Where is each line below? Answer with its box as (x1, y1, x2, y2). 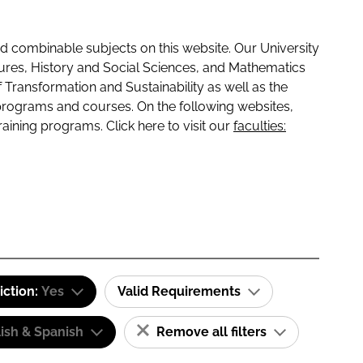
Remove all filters (153, 324, 270, 340)
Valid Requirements (117, 284, 244, 299)
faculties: (233, 118, 286, 134)
